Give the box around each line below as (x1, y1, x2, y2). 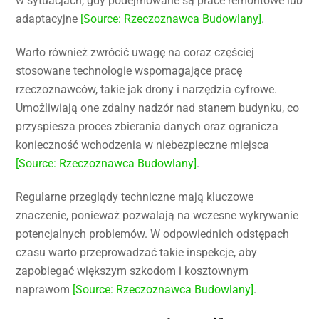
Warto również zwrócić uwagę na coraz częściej (16, 45, 255, 59)
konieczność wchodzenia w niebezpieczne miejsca (16, 137, 270, 152)
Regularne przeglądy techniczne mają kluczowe (16, 189, 254, 204)
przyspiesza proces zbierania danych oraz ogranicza (16, 119, 279, 133)
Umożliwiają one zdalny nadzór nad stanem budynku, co (16, 100, 300, 115)
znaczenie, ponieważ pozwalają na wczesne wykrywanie (16, 208, 299, 222)
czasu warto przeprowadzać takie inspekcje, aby (16, 245, 258, 259)
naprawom (16, 282, 73, 296)
